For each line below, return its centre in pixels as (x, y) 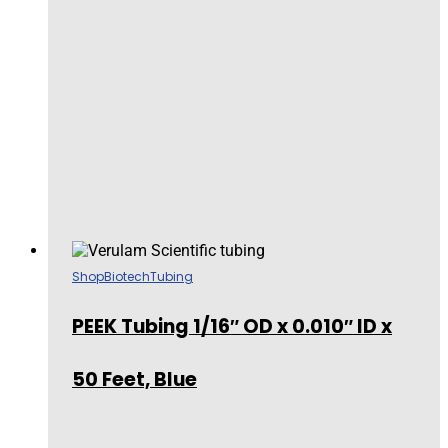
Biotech (127, 276)
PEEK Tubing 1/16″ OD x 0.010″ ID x (232, 326)
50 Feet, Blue (134, 379)
